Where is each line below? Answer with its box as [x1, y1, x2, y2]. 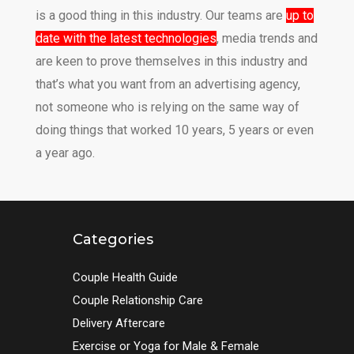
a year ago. [35, 145, 95, 160]
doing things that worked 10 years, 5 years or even [35, 122, 314, 137]
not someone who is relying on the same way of [35, 99, 299, 115]
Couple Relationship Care [72, 292, 203, 307]
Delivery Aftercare [72, 315, 165, 330]
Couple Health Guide [72, 269, 178, 284]
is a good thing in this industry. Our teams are [35, 7, 286, 23]
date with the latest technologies [35, 30, 217, 46]
